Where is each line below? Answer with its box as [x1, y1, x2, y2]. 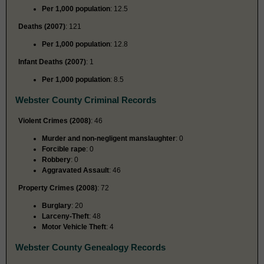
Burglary [42, 201, 71, 210]
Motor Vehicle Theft [42, 222, 106, 231]
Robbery [42, 155, 71, 164]
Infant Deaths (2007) [18, 57, 86, 66]
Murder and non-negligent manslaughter [42, 134, 176, 143]
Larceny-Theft [42, 212, 89, 220]
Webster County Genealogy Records [15, 242, 166, 252]
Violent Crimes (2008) [18, 116, 91, 125]
